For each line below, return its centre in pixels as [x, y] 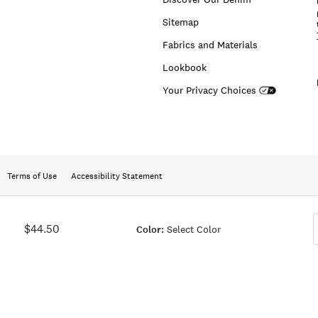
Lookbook [184, 67]
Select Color [193, 229]
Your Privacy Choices [209, 90]
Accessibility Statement [117, 176]
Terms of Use [32, 176]
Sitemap [180, 22]
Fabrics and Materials [210, 44]
